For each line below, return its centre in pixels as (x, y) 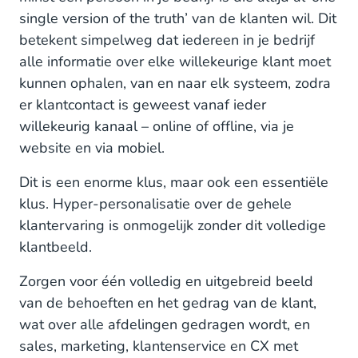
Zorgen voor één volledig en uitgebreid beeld (166, 281)
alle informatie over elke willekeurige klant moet (175, 62)
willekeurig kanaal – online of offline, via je (157, 126)
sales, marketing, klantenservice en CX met (159, 346)
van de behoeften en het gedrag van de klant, (168, 303)
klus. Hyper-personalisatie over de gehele (155, 204)
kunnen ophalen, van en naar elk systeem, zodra (175, 83)
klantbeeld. (56, 247)
